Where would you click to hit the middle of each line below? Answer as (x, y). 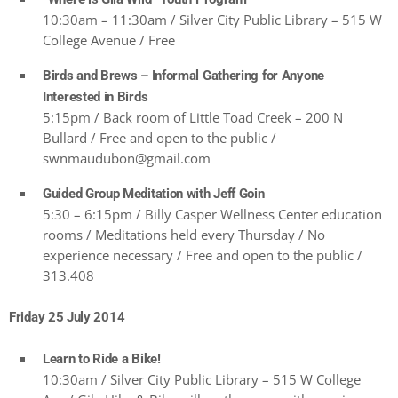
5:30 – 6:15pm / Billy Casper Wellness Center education (212, 215)
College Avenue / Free (109, 40)
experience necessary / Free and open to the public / (203, 255)
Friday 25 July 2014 (67, 318)
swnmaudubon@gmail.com (127, 159)
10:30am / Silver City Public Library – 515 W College (202, 380)
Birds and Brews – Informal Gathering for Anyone (183, 76)
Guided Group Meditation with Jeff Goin (154, 194)
